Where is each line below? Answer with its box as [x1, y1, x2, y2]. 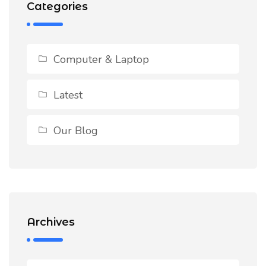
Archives [27, 215, 75, 229]
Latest [53, 87, 83, 102]
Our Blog [53, 123, 98, 138]
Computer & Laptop [53, 52, 149, 66]
